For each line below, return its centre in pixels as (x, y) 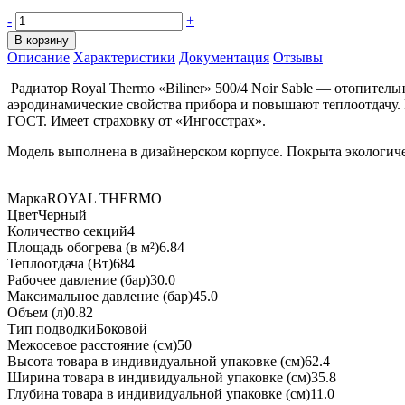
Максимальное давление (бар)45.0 (113, 296)
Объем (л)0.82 (50, 312)
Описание (38, 57)
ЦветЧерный (47, 214)
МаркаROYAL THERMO (85, 198)
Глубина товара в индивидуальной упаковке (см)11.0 (171, 393)
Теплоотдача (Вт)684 (71, 263)
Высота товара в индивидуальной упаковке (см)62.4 (169, 361)
